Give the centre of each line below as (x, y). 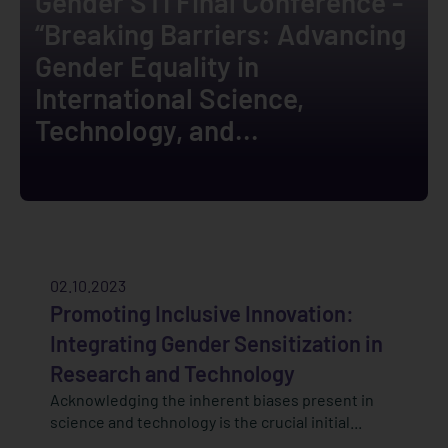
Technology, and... (147, 130)
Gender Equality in (147, 66)
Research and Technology (172, 373)
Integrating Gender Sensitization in (216, 343)
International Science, (169, 98)
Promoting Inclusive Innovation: (202, 313)
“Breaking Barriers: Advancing (220, 34)
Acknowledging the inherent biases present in (212, 400)
